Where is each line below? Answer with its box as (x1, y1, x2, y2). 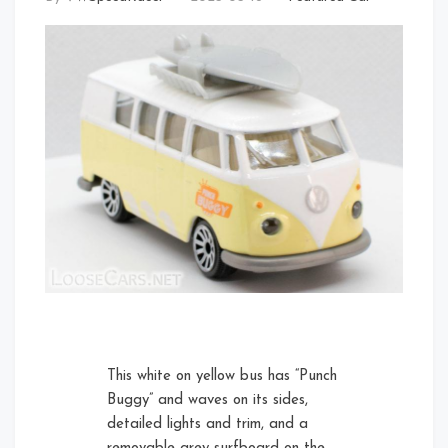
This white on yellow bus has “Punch (107, 369, 338, 385)
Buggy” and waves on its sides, (107, 393, 309, 409)
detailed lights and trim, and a (107, 417, 309, 433)
